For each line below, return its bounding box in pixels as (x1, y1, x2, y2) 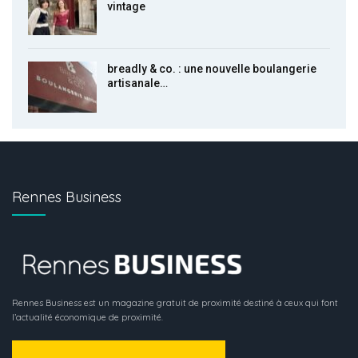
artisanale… (107, 77, 168, 90)
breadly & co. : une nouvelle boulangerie (107, 62, 316, 76)
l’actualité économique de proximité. (12, 312, 163, 324)
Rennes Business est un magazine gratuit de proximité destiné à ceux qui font (12, 297, 338, 309)
